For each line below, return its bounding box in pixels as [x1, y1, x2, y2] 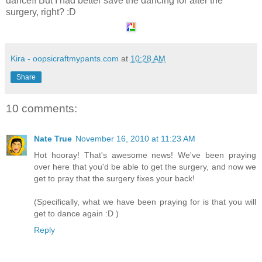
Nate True [34, 134, 72, 144]
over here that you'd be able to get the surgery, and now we [34, 162, 256, 172]
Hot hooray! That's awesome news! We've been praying [34, 150, 256, 160]
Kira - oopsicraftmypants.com [11, 53, 119, 63]
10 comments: [6, 102, 77, 115]
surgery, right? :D [6, 6, 76, 17]
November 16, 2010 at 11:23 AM [75, 134, 195, 144]
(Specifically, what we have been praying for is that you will [34, 197, 256, 207]
